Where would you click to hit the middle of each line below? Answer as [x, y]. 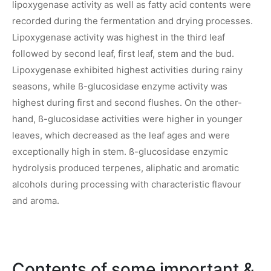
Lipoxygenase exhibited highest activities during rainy [127, 70]
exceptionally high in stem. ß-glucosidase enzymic [120, 151]
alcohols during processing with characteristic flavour [127, 184]
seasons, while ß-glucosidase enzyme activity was [120, 86]
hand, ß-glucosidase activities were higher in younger [127, 119]
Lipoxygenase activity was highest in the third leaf [119, 37]
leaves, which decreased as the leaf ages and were [121, 135]
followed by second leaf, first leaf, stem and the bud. [123, 53]
